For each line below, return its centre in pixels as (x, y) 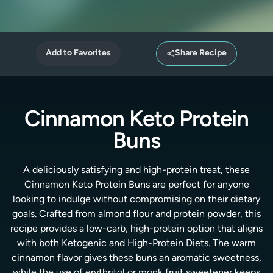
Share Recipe (201, 53)
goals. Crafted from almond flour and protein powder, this (136, 214)
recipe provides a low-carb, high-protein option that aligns (136, 229)
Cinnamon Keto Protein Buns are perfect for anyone (136, 185)
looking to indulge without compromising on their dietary (136, 200)
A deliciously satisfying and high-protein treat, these (136, 171)
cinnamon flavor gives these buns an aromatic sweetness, (136, 258)
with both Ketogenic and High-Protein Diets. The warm (136, 244)
